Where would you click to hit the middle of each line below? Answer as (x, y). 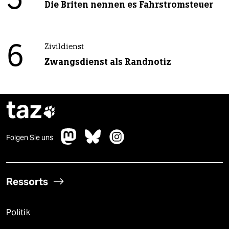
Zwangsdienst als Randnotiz (108, 62)
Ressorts (27, 181)
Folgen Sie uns (30, 137)
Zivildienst (64, 47)
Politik (18, 212)
